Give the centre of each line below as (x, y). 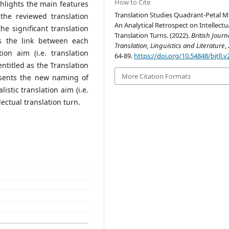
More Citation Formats (156, 76)
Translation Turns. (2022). (153, 35)
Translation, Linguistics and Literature (170, 45)
